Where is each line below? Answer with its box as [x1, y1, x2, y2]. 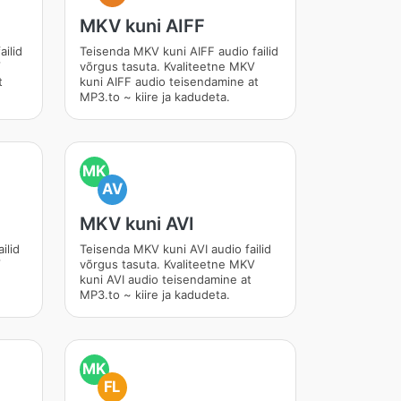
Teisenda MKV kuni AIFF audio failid [79, 44, 278, 58]
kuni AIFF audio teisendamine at [79, 74, 259, 89]
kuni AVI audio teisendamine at [79, 272, 252, 286]
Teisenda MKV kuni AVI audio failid [79, 242, 271, 256]
